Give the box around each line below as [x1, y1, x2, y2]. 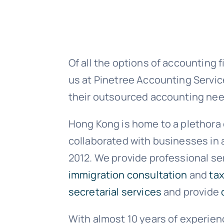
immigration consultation [68, 168, 187, 181]
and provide [161, 185, 221, 198]
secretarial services [68, 185, 161, 198]
